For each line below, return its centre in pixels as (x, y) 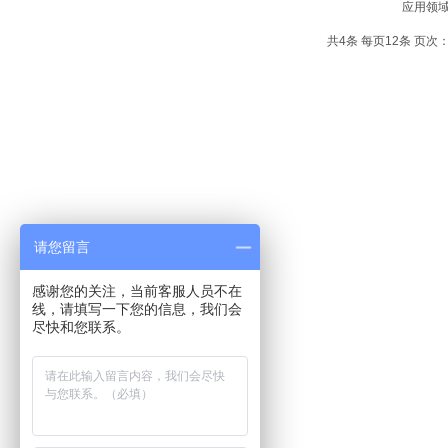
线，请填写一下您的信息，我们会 (137, 309)
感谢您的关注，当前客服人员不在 (137, 291)
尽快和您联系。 (81, 327)
